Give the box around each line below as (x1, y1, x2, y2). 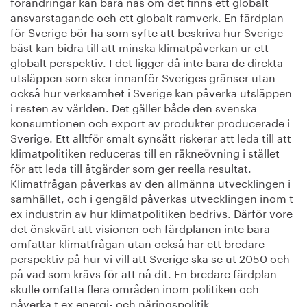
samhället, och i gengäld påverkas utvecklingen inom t (10, 188, 293, 206)
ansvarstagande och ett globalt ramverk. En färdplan (10, 7, 284, 25)
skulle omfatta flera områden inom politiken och (10, 278, 259, 296)
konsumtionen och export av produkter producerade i (10, 112, 290, 130)
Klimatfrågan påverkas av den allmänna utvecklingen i (10, 173, 291, 191)
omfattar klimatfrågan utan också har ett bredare (10, 233, 265, 251)
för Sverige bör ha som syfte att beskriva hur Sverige (10, 22, 283, 40)
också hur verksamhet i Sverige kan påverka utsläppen (10, 82, 292, 100)
